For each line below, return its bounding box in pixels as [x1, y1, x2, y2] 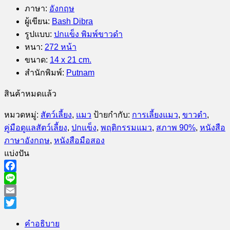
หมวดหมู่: [4, 110, 41, 119]
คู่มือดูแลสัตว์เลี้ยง [4, 123, 67, 132]
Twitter [4, 210, 28, 219]
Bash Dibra [52, 16, 93, 26]
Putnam [66, 68, 94, 77]
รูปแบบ [25, 29, 50, 39]
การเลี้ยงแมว [132, 110, 178, 119]
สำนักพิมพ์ [25, 68, 62, 77]
